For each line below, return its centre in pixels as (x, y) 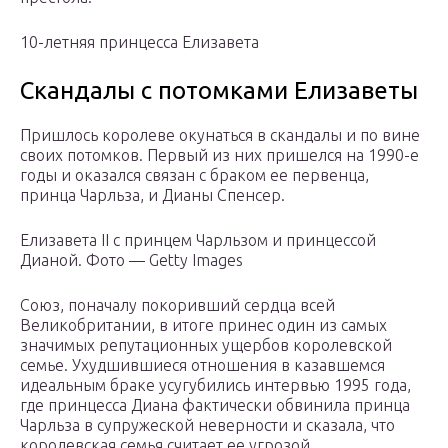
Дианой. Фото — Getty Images (131, 260)
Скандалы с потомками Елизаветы (219, 91)
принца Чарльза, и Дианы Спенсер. (152, 195)
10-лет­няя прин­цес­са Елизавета (139, 42)
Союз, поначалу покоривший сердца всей (177, 305)
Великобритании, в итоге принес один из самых (203, 325)
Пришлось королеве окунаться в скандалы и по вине (220, 135)
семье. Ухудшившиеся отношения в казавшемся (202, 365)
